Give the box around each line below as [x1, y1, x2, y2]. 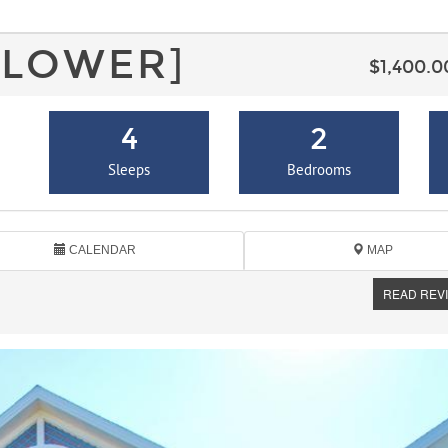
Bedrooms [286, 162, 351, 182]
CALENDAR [66, 243, 136, 258]
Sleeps [108, 162, 151, 182]
